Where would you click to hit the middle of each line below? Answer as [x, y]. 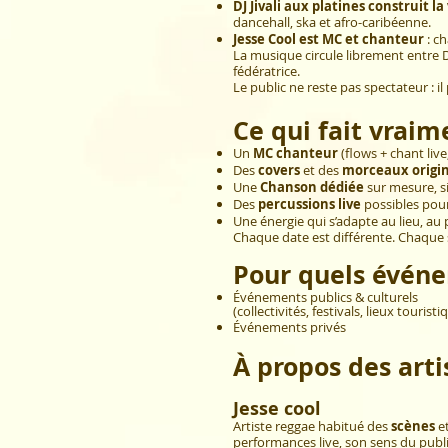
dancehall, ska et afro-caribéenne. [332, 21]
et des [322, 169]
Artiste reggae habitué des [312, 425]
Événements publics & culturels [325, 296]
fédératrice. [266, 70]
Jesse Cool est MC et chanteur [328, 38]
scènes [413, 425]
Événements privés [289, 326]
